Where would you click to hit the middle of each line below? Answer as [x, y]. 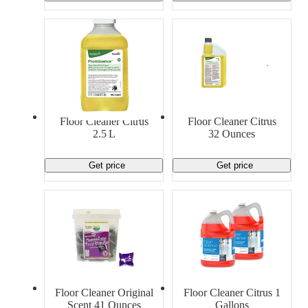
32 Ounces [232, 133]
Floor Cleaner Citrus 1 [232, 292]
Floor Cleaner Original [104, 292]
